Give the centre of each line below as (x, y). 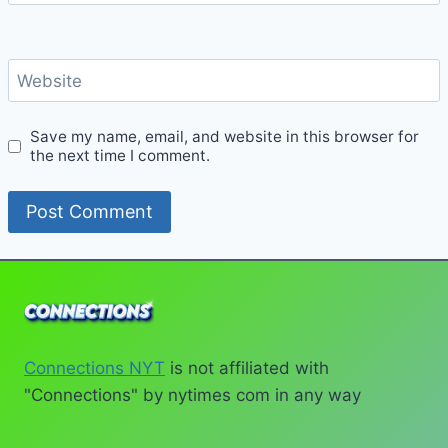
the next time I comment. (120, 156)
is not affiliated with (247, 368)
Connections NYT (94, 368)
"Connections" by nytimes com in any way (192, 395)
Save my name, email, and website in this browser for (225, 137)
